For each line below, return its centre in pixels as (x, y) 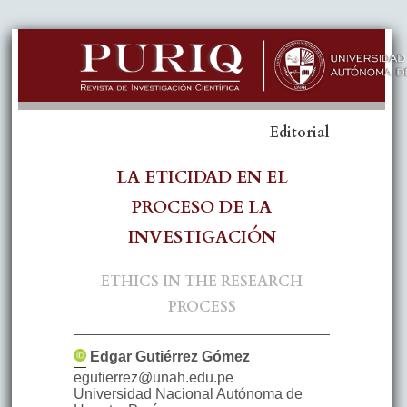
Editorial (300, 133)
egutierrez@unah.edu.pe (153, 378)
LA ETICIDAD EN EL (202, 177)
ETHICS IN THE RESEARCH (202, 282)
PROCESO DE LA (202, 207)
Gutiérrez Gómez (192, 357)
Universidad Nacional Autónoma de (188, 394)
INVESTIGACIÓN (202, 237)
